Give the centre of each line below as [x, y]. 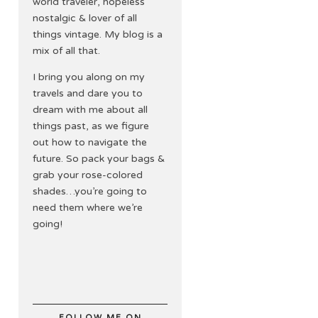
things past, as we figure [91, 126]
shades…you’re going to [90, 191]
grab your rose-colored [88, 175]
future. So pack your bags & [99, 159]
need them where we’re [88, 208]
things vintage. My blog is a [98, 34]
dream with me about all [90, 110]
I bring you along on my [89, 77]
